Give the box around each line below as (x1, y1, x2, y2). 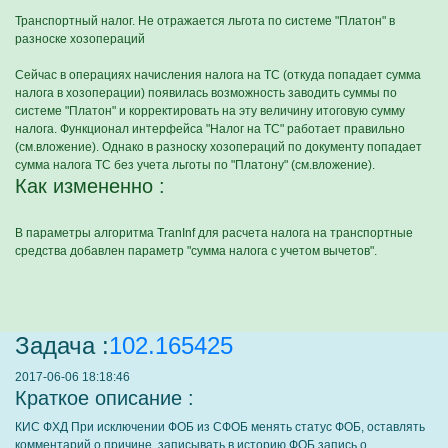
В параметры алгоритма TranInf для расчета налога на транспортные (15, 226, 413, 240)
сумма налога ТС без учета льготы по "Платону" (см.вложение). (15, 158, 375, 172)
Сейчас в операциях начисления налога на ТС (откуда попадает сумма (15, 68, 421, 82)
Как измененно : (15, 175, 165, 197)
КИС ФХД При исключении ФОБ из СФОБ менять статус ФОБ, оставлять (15, 420, 425, 434)
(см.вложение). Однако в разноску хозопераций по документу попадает (15, 140, 422, 154)
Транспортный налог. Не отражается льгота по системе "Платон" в (15, 14, 395, 28)
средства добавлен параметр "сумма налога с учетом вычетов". (15, 244, 377, 258)
